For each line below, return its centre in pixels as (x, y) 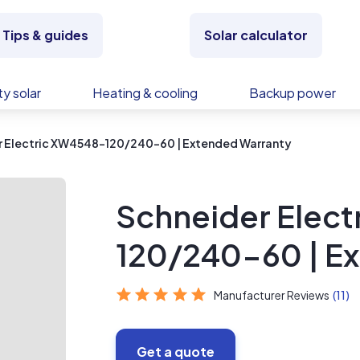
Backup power (292, 93)
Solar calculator (256, 35)
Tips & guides (45, 35)
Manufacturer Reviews (272, 295)
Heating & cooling (145, 93)
